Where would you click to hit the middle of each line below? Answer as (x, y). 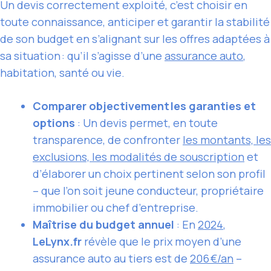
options (54, 123)
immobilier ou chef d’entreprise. (116, 208)
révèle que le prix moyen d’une (162, 242)
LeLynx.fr (57, 242)
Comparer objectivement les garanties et (144, 106)
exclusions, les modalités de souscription (139, 157)
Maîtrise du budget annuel (103, 225)
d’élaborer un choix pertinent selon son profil (149, 174)
